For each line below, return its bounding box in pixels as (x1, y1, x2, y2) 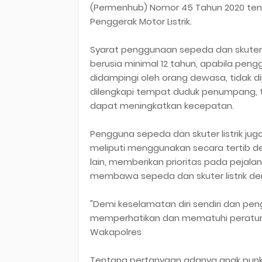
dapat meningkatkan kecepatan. (90, 99, 234, 112)
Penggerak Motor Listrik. (90, 15, 192, 27)
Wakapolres (90, 226, 142, 238)
